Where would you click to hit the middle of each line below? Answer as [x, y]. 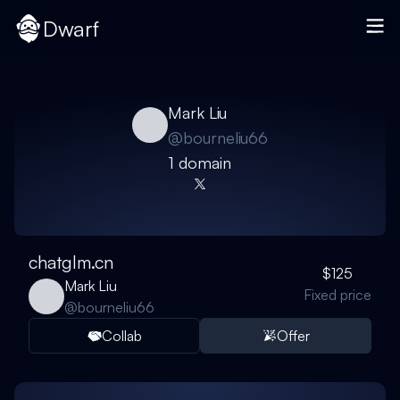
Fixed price [337, 295]
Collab [121, 336]
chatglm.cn [71, 262]
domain [203, 162]
